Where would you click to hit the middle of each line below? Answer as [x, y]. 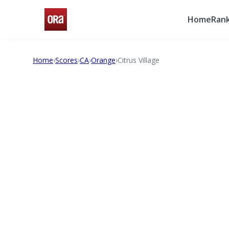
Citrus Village [139, 60]
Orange [103, 60]
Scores [66, 60]
